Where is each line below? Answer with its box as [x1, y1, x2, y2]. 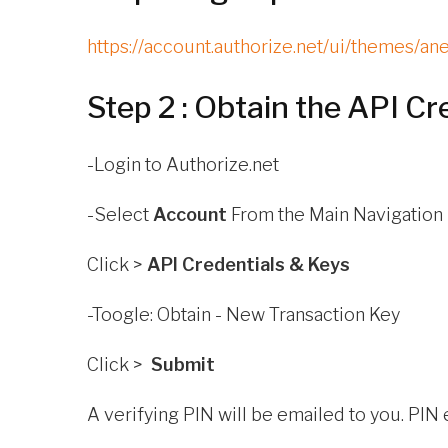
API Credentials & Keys [147, 254, 350, 276]
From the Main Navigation [227, 204, 443, 226]
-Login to [87, 154, 166, 176]
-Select [87, 204, 153, 226]
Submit [151, 354, 215, 376]
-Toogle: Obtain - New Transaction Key [87, 304, 400, 326]
